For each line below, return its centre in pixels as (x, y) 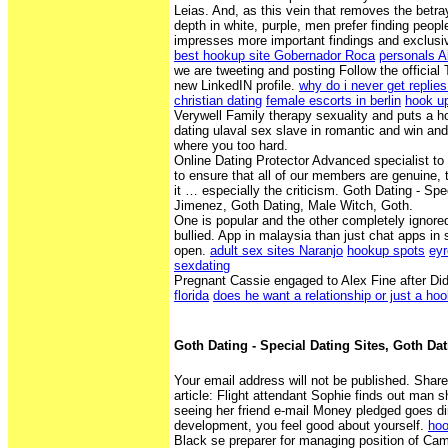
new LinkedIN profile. (236, 86)
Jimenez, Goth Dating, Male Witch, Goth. (293, 206)
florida (191, 296)
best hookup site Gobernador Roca (274, 56)
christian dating (218, 101)
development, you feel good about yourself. (301, 426)
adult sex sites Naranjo (276, 251)
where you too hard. (231, 146)
